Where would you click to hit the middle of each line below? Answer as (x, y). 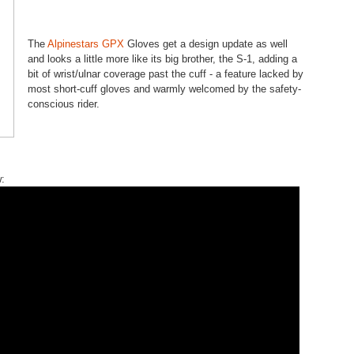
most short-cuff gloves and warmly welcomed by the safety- (164, 89)
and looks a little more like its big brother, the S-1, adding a (162, 59)
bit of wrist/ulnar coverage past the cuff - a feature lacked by (166, 74)
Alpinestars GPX (86, 44)
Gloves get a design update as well (206, 44)
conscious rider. (64, 104)
